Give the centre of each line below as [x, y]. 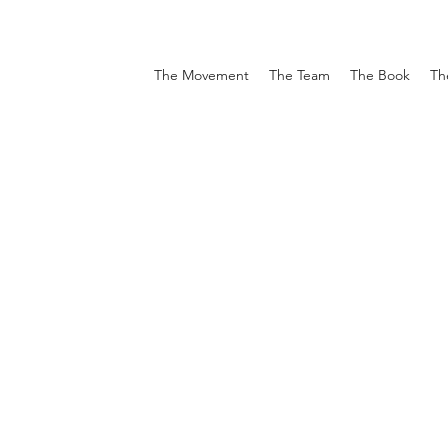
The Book [380, 75]
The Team [299, 75]
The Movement [201, 75]
